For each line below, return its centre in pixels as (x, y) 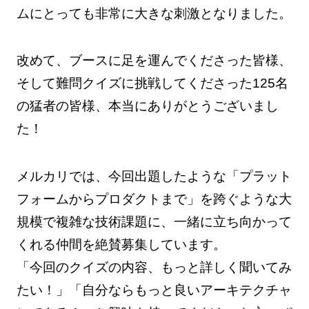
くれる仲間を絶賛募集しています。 (121, 245)
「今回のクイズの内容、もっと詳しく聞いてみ (154, 268)
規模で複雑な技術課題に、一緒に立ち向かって (154, 222)
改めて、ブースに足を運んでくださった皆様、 (154, 61)
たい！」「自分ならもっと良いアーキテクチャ (154, 290)
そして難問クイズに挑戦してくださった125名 (152, 83)
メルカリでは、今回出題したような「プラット (154, 177)
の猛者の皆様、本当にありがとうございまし (147, 106)
